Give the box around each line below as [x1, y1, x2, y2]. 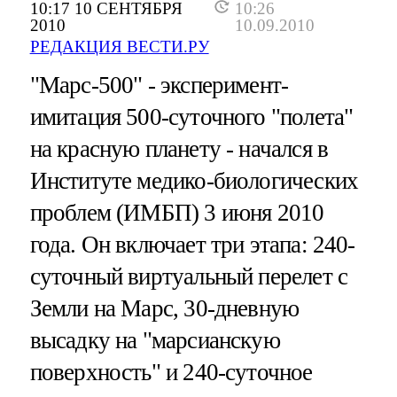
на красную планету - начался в [29, 135, 329, 162]
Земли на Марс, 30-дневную [29, 294, 300, 322]
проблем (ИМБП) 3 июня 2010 [29, 198, 324, 226]
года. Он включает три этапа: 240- [29, 230, 355, 258]
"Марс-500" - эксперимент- [29, 71, 289, 98]
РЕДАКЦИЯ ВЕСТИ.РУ [29, 36, 209, 56]
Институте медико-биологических [29, 167, 359, 194]
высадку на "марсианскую [29, 326, 280, 354]
